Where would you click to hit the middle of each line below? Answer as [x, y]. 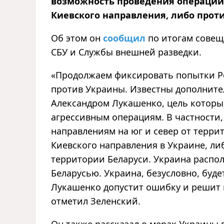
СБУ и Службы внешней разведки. [126, 52]
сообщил [124, 38]
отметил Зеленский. [96, 201]
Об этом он [77, 38]
